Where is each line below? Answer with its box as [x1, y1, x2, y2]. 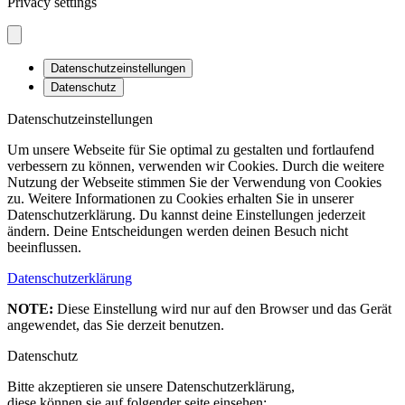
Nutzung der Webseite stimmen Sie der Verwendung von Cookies [7, 174, 381, 191]
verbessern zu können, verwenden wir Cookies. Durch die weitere [7, 158, 384, 174]
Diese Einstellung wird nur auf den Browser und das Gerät [53, 301, 391, 317]
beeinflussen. [7, 240, 81, 256]
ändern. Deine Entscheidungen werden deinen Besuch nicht [7, 223, 348, 240]
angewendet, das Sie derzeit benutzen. [7, 317, 224, 334]
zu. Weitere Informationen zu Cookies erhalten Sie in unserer [7, 191, 353, 207]
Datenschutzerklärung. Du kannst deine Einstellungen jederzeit [7, 207, 365, 223]
